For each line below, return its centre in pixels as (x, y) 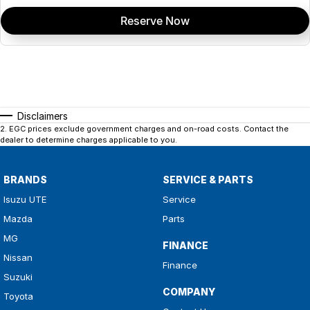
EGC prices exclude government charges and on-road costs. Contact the (149, 129)
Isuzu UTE (25, 200)
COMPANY (189, 292)
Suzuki (18, 277)
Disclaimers (43, 116)
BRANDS (25, 180)
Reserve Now (155, 20)
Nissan (18, 258)
